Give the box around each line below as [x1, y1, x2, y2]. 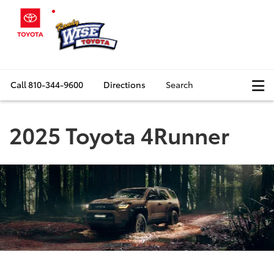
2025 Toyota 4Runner [9, 119, 229, 150]
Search [166, 78, 193, 91]
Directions [103, 78, 146, 91]
